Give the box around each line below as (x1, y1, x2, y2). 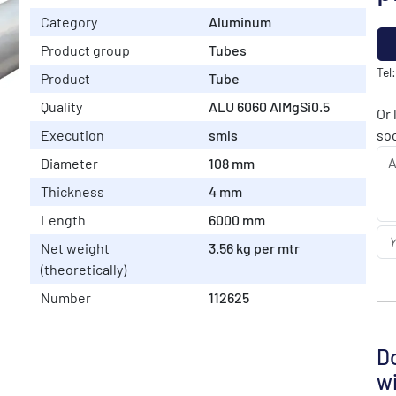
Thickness (41, 182, 104, 200)
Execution (41, 126, 104, 143)
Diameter (41, 154, 98, 171)
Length (41, 210, 86, 228)
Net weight (41, 239, 110, 256)
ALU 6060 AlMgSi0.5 (209, 97, 330, 115)
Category (41, 12, 97, 30)
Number (41, 288, 91, 306)
